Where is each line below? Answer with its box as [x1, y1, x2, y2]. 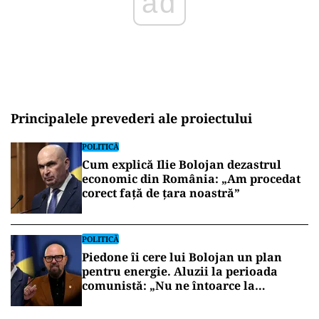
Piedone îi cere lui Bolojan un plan [82, 249, 282, 265]
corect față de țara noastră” [82, 185, 240, 201]
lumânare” [82, 292, 145, 308]
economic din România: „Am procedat [82, 171, 300, 187]
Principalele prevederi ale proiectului [11, 110, 252, 127]
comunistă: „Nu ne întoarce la [82, 278, 255, 293]
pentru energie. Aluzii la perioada [82, 263, 278, 279]
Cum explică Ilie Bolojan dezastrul [82, 157, 281, 172]
